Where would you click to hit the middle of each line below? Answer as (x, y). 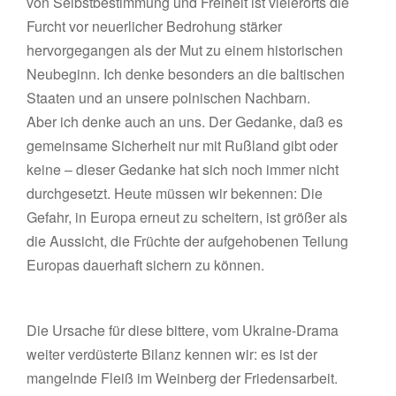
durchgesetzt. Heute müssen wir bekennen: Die (175, 193)
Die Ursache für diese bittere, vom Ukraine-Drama (183, 330)
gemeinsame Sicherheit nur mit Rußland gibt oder (183, 145)
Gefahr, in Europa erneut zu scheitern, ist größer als (187, 217)
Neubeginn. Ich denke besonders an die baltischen (186, 74)
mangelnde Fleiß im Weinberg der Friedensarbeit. (183, 378)
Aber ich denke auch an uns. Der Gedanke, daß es (185, 122)
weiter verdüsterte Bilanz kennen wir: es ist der (172, 354)
